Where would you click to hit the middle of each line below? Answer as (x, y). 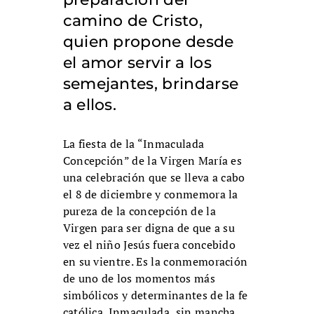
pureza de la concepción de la (139, 211)
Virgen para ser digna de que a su (149, 228)
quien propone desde (148, 42)
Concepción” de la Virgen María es (152, 161)
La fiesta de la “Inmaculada (134, 144)
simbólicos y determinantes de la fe (155, 295)
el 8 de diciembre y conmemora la (150, 194)
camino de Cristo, (133, 21)
